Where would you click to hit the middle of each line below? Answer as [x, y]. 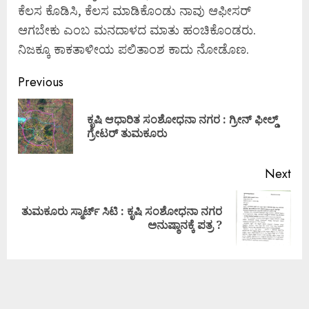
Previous [41, 82]
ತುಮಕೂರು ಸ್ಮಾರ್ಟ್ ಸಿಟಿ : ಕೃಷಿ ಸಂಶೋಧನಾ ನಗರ [122, 211]
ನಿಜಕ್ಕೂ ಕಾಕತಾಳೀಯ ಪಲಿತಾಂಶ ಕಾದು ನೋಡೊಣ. [133, 49]
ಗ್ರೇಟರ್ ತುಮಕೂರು [128, 133]
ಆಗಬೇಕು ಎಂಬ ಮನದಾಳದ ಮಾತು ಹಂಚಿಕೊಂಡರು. [140, 29]
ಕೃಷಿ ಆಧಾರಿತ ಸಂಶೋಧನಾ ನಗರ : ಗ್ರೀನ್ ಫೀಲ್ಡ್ [182, 119]
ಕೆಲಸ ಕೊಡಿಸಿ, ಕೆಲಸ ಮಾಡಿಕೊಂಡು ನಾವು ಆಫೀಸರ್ [134, 10]
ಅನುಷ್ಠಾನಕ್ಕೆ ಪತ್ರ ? [185, 225]
